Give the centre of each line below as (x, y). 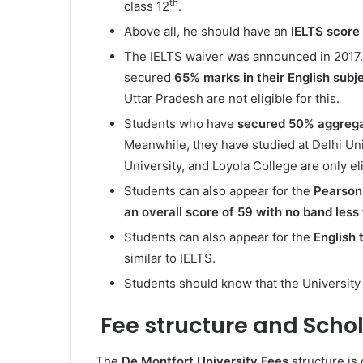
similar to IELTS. (170, 258)
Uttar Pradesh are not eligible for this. (232, 98)
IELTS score (325, 31)
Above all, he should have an (207, 31)
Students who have (181, 123)
